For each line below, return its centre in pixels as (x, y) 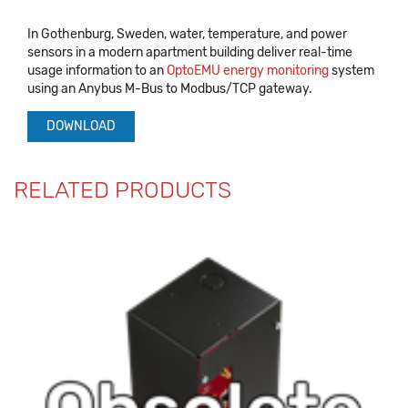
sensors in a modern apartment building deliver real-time (190, 52)
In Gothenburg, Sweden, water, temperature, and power (187, 34)
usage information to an (97, 71)
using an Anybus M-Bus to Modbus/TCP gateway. (170, 89)
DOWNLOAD (81, 126)
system (352, 71)
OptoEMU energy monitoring (248, 71)
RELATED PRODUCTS (122, 190)
